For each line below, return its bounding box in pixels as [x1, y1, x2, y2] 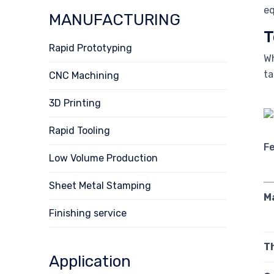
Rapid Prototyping [49, 42, 132, 54]
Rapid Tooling [49, 124, 110, 136]
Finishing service [49, 207, 127, 219]
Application [49, 251, 131, 271]
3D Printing [49, 97, 101, 109]
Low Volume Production [49, 152, 158, 164]
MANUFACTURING [49, 10, 180, 29]
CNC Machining [49, 69, 119, 81]
